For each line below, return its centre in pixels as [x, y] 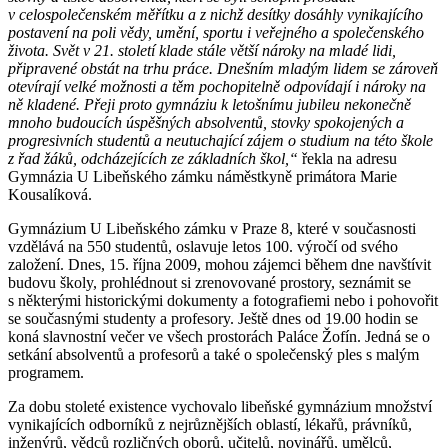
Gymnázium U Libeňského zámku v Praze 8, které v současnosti [212, 229]
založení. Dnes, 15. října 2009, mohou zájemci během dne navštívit [219, 265]
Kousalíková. [50, 195]
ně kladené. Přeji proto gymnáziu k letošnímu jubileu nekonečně [209, 105]
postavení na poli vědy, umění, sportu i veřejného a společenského [216, 33]
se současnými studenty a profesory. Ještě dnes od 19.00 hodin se [213, 319]
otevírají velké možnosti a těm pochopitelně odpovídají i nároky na [217, 87]
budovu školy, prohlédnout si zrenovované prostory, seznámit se [209, 283]
